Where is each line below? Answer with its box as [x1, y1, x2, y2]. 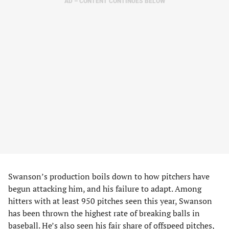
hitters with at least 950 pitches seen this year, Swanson [8, 195, 212, 207]
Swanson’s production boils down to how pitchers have [8, 171, 210, 182]
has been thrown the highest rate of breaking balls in [8, 208, 200, 219]
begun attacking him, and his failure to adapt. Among [8, 183, 201, 194]
